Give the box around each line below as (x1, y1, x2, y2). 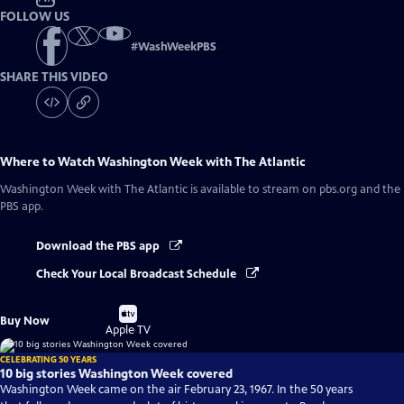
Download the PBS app (36, 239, 162, 254)
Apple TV (106, 322, 151, 337)
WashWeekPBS (138, 40, 216, 55)
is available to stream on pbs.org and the (188, 182, 400, 197)
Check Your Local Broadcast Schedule (36, 266, 239, 281)
